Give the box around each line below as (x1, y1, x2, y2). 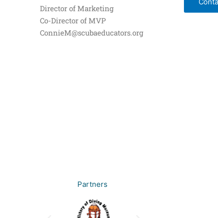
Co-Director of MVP (40, 16, 106, 25)
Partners (77, 180, 108, 189)
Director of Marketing (40, 3, 113, 13)
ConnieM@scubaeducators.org (40, 28, 143, 37)
